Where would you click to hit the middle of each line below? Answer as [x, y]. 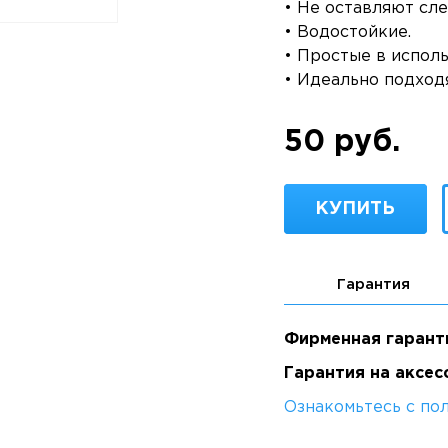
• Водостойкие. [347, 32]
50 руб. [341, 142]
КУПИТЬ [355, 209]
